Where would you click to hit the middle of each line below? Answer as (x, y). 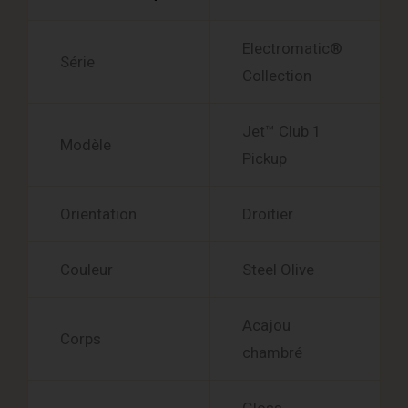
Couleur (87, 270)
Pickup (265, 159)
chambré (272, 353)
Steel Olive (278, 270)
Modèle (86, 145)
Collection (277, 76)
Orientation (98, 214)
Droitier (268, 214)
